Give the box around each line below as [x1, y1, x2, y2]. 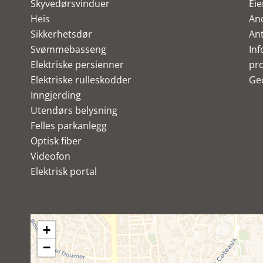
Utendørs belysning [31, 104, 117, 117]
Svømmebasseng [31, 43, 106, 56]
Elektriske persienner [31, 58, 124, 71]
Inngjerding [31, 89, 81, 102]
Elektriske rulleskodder [31, 73, 131, 86]
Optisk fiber [31, 134, 82, 147]
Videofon [31, 150, 70, 163]
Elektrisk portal [31, 165, 97, 178]
